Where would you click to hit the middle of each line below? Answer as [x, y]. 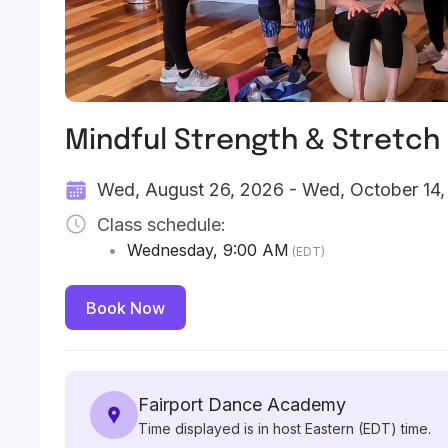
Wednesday [170, 250]
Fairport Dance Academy [242, 404]
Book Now [125, 307]
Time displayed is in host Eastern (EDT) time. [284, 428]
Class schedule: [161, 224]
